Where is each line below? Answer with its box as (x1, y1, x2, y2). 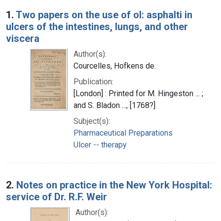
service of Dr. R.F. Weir (6, 190, 107, 203)
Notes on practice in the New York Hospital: (16, 179, 212, 191)
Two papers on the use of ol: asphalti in (16, 8, 192, 21)
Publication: (74, 76, 113, 86)
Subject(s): (74, 116, 110, 126)
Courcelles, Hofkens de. (74, 61, 156, 71)
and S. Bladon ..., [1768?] (74, 100, 155, 110)
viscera (6, 32, 39, 44)
